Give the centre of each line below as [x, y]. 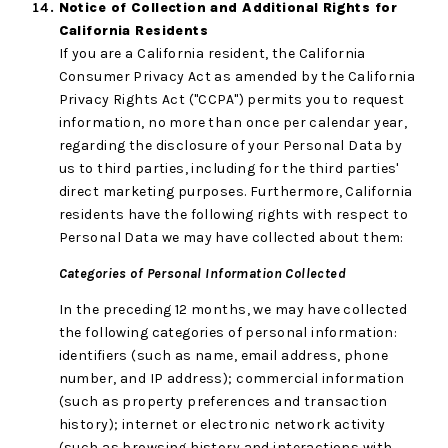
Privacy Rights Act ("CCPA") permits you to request [231, 99]
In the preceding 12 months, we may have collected [233, 310]
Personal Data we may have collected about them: [231, 237]
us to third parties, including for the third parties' [228, 168]
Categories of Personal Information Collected [202, 273]
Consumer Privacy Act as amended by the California [237, 76]
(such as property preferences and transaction [223, 402]
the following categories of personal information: [228, 333]
